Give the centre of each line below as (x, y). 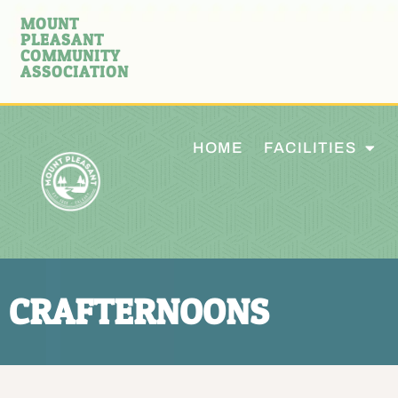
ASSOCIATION (75, 71)
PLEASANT (62, 39)
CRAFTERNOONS (139, 311)
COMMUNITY (71, 55)
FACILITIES (310, 147)
